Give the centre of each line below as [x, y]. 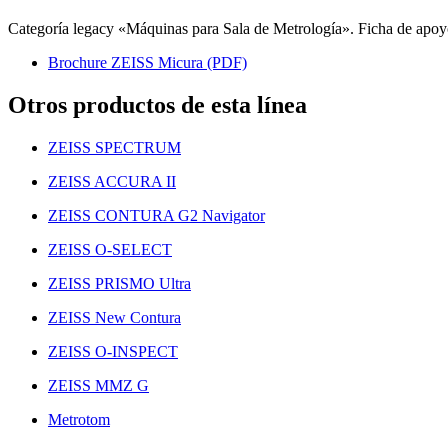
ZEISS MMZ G [98, 385]
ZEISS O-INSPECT [113, 351]
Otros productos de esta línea [157, 104]
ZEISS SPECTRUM [114, 147]
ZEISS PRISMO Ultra [119, 283]
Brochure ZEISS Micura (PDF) [147, 62]
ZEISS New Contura [114, 317]
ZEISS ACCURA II [112, 181]
